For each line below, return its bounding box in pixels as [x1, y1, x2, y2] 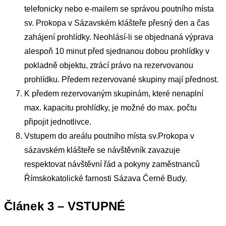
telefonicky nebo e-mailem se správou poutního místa [24, 5, 214, 14]
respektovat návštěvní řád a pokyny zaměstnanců [24, 160, 200, 169]
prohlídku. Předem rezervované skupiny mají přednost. [24, 75, 218, 84]
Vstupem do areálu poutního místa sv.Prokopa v [24, 132, 194, 141]
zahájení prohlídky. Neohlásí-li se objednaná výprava [24, 33, 213, 42]
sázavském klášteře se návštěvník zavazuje [24, 146, 180, 155]
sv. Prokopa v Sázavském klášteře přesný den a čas [24, 19, 209, 28]
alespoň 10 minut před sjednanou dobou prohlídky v [24, 47, 209, 56]
